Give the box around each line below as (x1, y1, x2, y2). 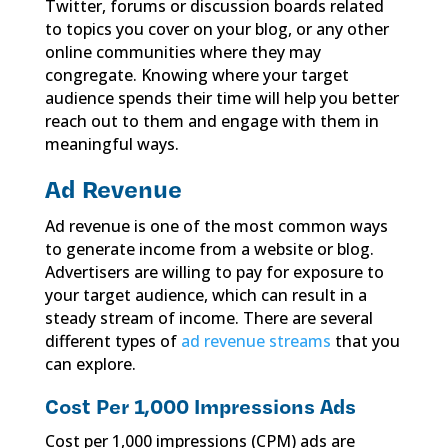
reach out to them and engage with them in (44, 109, 379, 132)
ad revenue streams (180, 329, 331, 352)
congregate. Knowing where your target (44, 63, 349, 86)
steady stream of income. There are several (44, 306, 373, 329)
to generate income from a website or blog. (44, 237, 374, 260)
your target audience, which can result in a (44, 283, 367, 306)
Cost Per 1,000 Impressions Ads (44, 391, 356, 419)
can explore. (44, 352, 136, 375)
